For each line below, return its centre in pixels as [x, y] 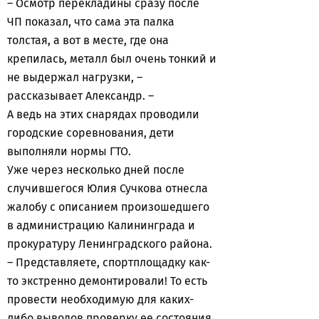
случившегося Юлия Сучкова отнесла [108, 188]
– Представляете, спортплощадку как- [109, 262]
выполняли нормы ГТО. [70, 151]
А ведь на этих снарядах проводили [103, 114]
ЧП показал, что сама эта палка [91, 22]
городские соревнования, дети [91, 133]
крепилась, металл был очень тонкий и [112, 59]
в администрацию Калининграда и [101, 225]
